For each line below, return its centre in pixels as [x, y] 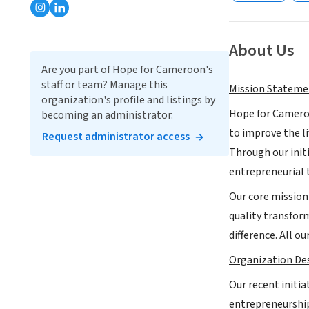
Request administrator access [116, 137]
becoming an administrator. [107, 115]
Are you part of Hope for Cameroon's [127, 70]
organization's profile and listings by [128, 100]
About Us [262, 51]
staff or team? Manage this [104, 85]
